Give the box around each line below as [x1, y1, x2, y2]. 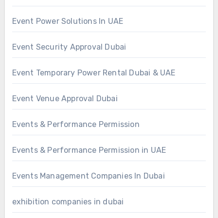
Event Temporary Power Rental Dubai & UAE [12, 68, 176, 77]
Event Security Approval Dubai [12, 42, 127, 52]
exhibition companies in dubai [12, 197, 124, 206]
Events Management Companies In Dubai [12, 171, 165, 181]
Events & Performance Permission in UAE [12, 145, 166, 155]
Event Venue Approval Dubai [12, 93, 118, 103]
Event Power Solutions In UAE [12, 16, 124, 26]
